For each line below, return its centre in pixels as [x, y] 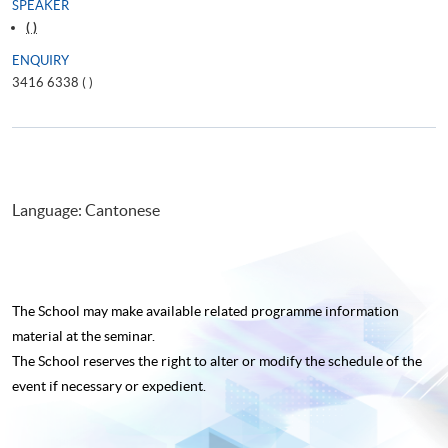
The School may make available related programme [167, 310]
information [360, 310]
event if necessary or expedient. [109, 385]
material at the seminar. [83, 335]
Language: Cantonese [89, 209]
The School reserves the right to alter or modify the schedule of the [217, 360]
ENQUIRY [40, 60]
